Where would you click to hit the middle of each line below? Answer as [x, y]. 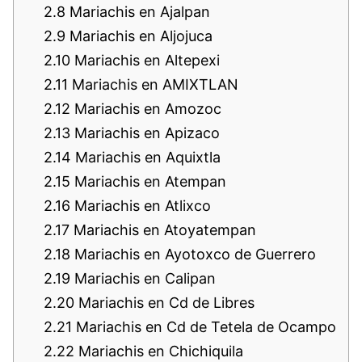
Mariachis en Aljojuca [139, 36]
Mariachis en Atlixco [141, 205]
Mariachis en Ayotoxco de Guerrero [193, 254]
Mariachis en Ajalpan [138, 11]
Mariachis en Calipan [143, 278]
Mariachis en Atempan [148, 181]
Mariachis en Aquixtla [146, 157]
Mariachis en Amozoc [146, 108]
